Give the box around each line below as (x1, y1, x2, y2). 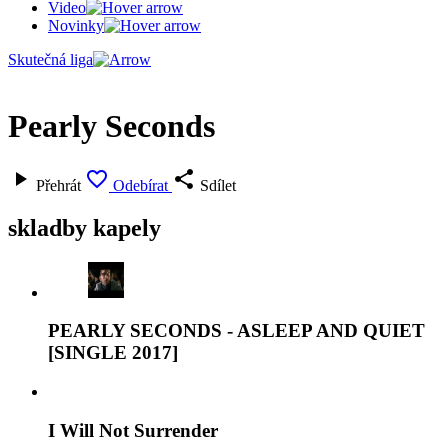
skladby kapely (8, 214, 161, 241)
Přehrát (36, 176, 81, 194)
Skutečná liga (8, 51, 93, 68)
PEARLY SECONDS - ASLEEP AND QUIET (48, 320, 425, 342)
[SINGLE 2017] (48, 342, 178, 364)
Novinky (48, 17, 104, 34)
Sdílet (200, 176, 236, 194)
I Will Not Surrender (48, 419, 218, 441)
